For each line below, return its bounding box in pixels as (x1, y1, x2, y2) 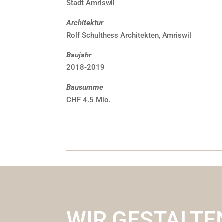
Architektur (66, 18, 104, 27)
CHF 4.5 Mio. (66, 95, 111, 104)
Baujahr (66, 50, 92, 59)
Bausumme (66, 82, 104, 92)
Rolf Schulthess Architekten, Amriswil (66, 30, 192, 40)
